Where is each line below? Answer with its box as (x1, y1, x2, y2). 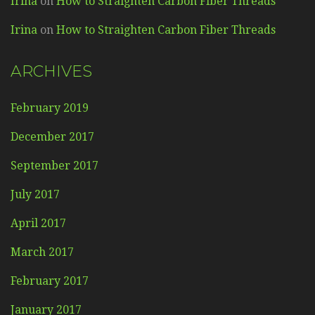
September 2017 (11, 158, 98, 172)
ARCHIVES (11, 61, 92, 81)
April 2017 (11, 216, 66, 230)
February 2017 (11, 274, 89, 288)
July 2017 (11, 187, 60, 201)
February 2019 (11, 101, 89, 115)
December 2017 (11, 129, 94, 143)
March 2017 (11, 245, 74, 259)
